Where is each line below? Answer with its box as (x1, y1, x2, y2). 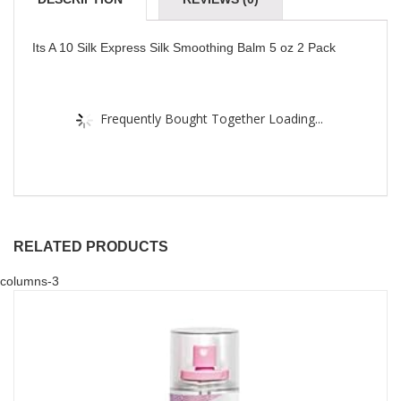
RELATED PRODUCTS (13, 239, 168, 254)
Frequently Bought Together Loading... (99, 109, 323, 126)
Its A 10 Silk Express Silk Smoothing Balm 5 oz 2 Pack (32, 40, 336, 55)
